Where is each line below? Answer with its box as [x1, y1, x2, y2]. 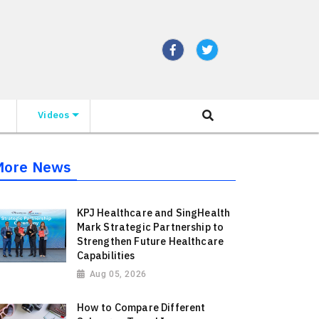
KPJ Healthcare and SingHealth [76, 206, 231, 220]
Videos [38, 108, 70, 121]
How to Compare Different [76, 300, 206, 315]
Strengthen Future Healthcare [76, 234, 224, 249]
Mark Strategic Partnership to [76, 220, 224, 234]
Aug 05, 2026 [89, 269, 147, 280]
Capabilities [76, 249, 135, 263]
